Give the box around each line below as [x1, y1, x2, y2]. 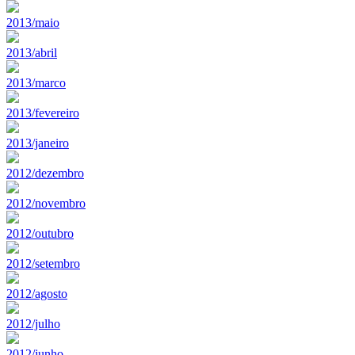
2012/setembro [6, 256, 80, 270]
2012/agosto [6, 286, 67, 300]
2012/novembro [6, 196, 86, 210]
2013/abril [6, 45, 57, 59]
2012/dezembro [6, 166, 84, 180]
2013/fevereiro [6, 105, 79, 120]
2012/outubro [6, 226, 74, 240]
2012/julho [6, 316, 60, 330]
